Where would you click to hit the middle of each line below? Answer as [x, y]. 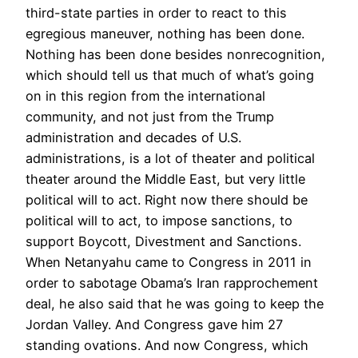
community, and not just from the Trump [150, 116]
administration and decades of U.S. [133, 137]
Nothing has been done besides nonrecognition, [175, 54]
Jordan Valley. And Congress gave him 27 [154, 324]
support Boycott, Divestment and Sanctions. [163, 241]
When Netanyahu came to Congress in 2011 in [169, 262]
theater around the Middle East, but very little [165, 179]
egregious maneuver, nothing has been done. [165, 33]
